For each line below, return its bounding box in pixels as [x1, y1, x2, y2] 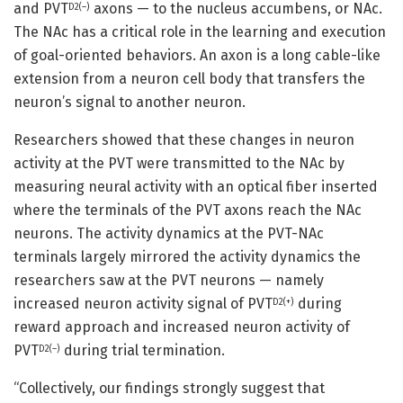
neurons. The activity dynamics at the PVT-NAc [13, 224, 324, 242]
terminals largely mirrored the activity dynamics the [13, 247, 361, 265]
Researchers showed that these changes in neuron [13, 130, 354, 148]
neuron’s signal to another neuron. [13, 93, 246, 111]
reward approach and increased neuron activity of [13, 318, 350, 336]
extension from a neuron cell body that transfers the [13, 69, 365, 87]
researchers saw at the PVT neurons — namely [13, 271, 324, 289]
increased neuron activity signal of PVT [13, 294, 273, 312]
